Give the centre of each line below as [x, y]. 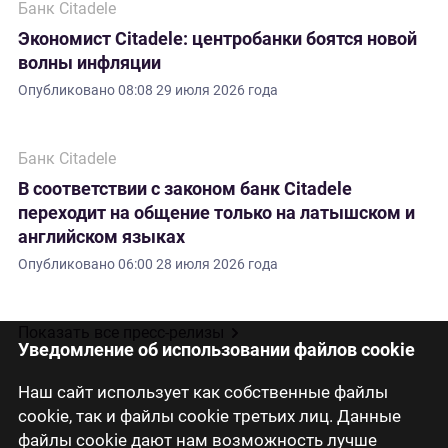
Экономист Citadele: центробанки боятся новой [217, 38]
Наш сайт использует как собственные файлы [203, 391]
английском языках [101, 236]
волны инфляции [89, 62]
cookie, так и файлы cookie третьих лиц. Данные [209, 415]
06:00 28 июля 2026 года [198, 264]
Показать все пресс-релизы [121, 332]
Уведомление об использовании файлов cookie [216, 349]
